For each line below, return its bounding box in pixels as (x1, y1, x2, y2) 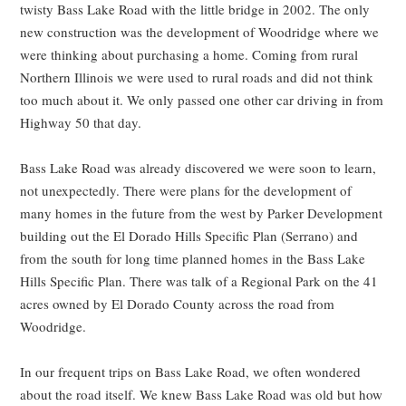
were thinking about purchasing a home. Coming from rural (20, 45, 359, 64)
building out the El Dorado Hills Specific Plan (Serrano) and (20, 227, 359, 246)
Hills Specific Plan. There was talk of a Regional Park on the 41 (20, 272, 379, 291)
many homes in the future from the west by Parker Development (20, 204, 383, 223)
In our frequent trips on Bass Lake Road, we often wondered (20, 362, 362, 382)
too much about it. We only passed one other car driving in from (20, 91, 384, 110)
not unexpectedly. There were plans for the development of (20, 181, 353, 200)
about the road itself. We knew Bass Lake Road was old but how (20, 385, 383, 404)
